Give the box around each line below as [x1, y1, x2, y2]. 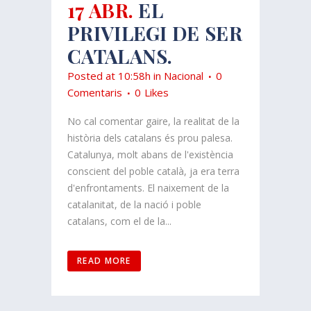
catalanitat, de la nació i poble [67, 197, 201, 211]
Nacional [164, 68, 203, 83]
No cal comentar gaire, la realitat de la [67, 114, 239, 128]
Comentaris [67, 85, 122, 99]
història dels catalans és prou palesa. [67, 131, 233, 144]
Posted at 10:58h [67, 68, 151, 83]
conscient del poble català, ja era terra [67, 164, 239, 178]
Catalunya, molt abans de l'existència [67, 147, 233, 161]
